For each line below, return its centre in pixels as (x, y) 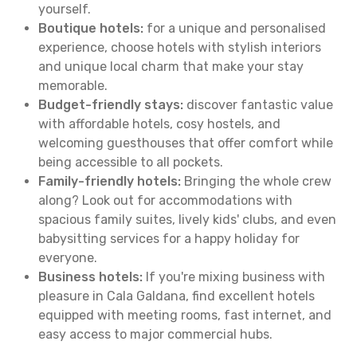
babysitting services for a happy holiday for (169, 239)
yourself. (65, 9)
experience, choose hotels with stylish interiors (180, 47)
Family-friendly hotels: (110, 181)
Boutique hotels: (91, 28)
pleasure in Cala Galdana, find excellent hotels (177, 296)
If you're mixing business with (234, 277)
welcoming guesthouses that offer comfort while (186, 143)
